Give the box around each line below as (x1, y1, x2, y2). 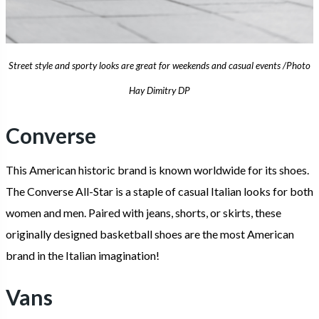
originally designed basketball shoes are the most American (6, 227, 294, 241)
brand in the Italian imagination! (6, 249, 159, 263)
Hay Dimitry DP (129, 84, 190, 96)
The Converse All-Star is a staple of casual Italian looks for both (6, 184, 313, 199)
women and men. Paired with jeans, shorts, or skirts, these (6, 206, 281, 220)
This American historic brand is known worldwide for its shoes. (6, 163, 309, 177)
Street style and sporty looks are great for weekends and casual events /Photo (9, 59, 310, 71)
